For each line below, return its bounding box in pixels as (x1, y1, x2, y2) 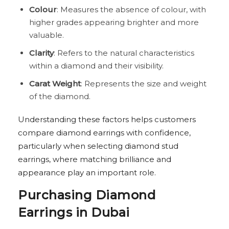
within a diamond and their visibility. (29, 61, 164, 71)
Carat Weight (29, 79, 81, 89)
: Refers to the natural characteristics (54, 48, 194, 58)
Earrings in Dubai (18, 205, 130, 220)
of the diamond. (29, 91, 90, 102)
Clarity (29, 48, 54, 58)
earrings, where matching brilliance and (18, 154, 171, 165)
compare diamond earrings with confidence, (18, 128, 191, 138)
